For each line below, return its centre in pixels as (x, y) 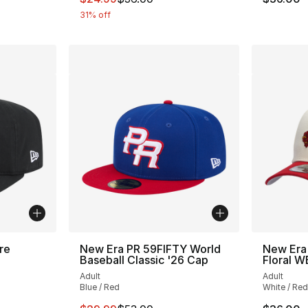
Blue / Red (100, 287)
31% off (96, 14)
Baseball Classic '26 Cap (144, 260)
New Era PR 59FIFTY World (151, 249)
